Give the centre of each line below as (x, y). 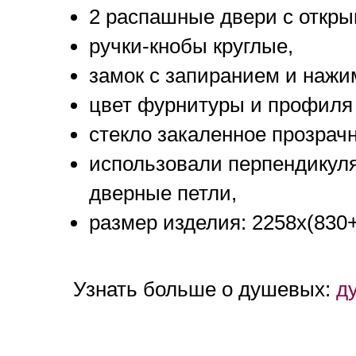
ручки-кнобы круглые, (191, 46)
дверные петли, (163, 193)
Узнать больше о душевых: (205, 290)
